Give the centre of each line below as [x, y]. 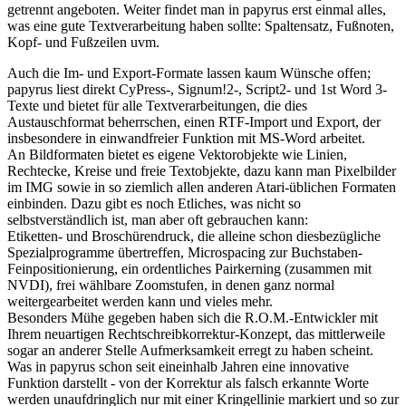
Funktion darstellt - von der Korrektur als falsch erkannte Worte [188, 383]
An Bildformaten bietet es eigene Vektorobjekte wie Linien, [177, 155]
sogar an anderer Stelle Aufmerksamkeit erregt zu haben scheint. [190, 351]
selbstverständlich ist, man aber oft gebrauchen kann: [158, 220]
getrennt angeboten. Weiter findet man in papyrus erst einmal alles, [197, 10]
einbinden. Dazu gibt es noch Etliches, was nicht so [154, 204]
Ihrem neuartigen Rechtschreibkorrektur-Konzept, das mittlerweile [196, 334]
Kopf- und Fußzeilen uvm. [83, 43]
